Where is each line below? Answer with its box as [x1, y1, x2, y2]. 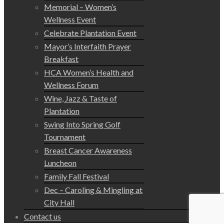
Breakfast [44, 54, 78, 63]
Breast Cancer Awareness [44, 145, 132, 155]
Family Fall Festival [44, 171, 109, 181]
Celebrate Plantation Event [44, 28, 136, 37]
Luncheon [44, 158, 76, 167]
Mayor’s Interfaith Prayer [44, 41, 131, 51]
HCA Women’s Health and [44, 67, 133, 77]
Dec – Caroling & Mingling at [44, 185, 142, 194]
